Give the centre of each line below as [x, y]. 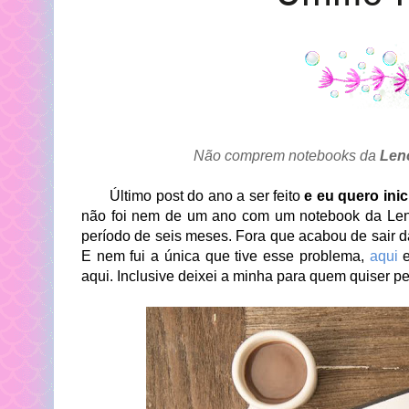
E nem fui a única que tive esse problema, [225, 256]
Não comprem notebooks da [283, 156]
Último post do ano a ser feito [193, 196]
